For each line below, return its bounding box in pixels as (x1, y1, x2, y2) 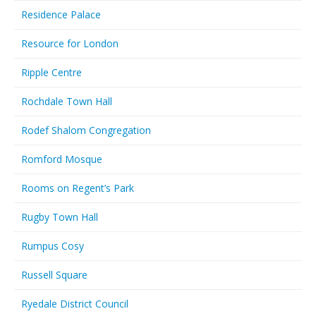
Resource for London (21, 37, 119, 50)
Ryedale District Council (21, 297, 128, 310)
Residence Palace (21, 8, 101, 21)
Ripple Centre (21, 66, 82, 79)
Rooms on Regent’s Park (21, 181, 134, 195)
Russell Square (21, 268, 87, 281)
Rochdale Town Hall (21, 95, 112, 108)
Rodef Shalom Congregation (21, 123, 151, 137)
